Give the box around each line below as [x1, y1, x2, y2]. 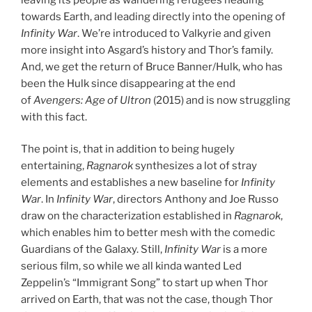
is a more [221, 243, 267, 256]
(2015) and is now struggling [151, 93, 290, 107]
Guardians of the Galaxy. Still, [21, 243, 164, 256]
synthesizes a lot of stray [133, 159, 257, 173]
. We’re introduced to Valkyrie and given [77, 26, 271, 40]
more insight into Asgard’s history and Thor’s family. [21, 43, 273, 56]
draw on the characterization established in [21, 210, 234, 223]
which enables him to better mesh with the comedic [21, 226, 275, 240]
